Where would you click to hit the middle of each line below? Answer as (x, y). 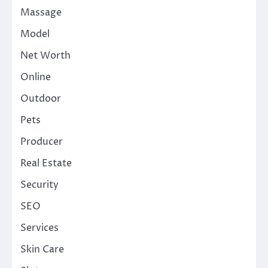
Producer (42, 141)
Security (39, 185)
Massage (41, 12)
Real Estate (46, 163)
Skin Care (42, 249)
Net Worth (45, 55)
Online (36, 77)
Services (39, 228)
